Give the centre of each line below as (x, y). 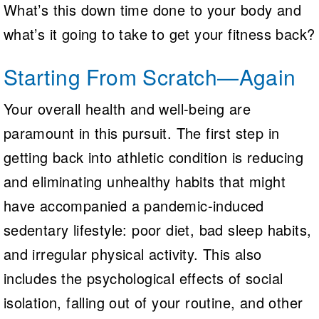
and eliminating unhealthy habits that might (144, 181)
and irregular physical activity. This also (132, 253)
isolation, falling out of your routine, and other (153, 302)
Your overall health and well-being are (127, 108)
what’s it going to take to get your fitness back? (159, 33)
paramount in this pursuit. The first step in (141, 132)
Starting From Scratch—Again (150, 76)
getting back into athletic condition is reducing (153, 157)
